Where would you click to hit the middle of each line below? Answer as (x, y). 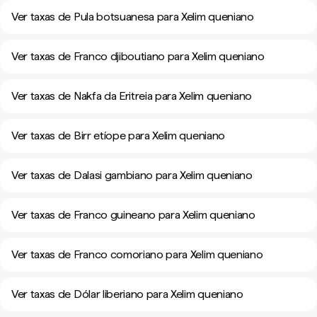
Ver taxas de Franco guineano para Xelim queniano (133, 215)
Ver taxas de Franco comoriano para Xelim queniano (137, 254)
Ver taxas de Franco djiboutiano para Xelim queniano (138, 56)
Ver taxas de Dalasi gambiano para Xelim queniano (132, 175)
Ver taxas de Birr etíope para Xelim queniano (118, 136)
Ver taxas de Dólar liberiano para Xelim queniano (127, 294)
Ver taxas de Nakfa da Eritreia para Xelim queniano (132, 96)
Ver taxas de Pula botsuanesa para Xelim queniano (133, 17)
